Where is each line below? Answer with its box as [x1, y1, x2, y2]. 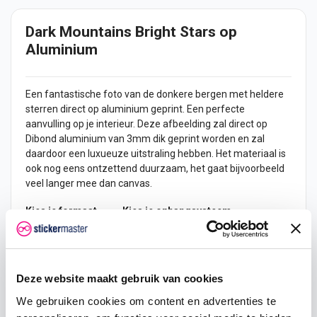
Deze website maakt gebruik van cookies [16, 272, 224, 284]
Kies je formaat [25, 205, 97, 217]
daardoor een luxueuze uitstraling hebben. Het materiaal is [25, 148, 286, 160]
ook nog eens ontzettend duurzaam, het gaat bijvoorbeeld [25, 163, 284, 175]
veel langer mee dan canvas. [25, 178, 154, 190]
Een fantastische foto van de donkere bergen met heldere [25, 88, 284, 100]
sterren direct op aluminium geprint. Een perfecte [25, 103, 245, 115]
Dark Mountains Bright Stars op [25, 23, 237, 40]
